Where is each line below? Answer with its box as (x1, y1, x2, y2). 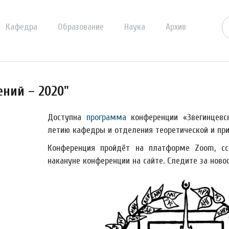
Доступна (47, 112, 86, 123)
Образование (58, 21, 104, 32)
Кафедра (6, 21, 37, 32)
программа (86, 112, 126, 123)
